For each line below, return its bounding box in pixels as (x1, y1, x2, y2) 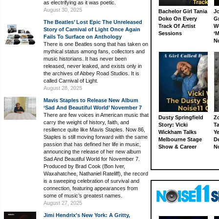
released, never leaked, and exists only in (44, 63, 142, 69)
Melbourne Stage (158, 136, 202, 142)
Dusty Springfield (158, 114, 203, 120)
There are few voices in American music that (44, 111, 149, 118)
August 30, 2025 (44, 6, 82, 13)
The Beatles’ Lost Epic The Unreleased (44, 19, 142, 25)
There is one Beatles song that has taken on (44, 41, 148, 47)
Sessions (158, 30, 182, 36)
